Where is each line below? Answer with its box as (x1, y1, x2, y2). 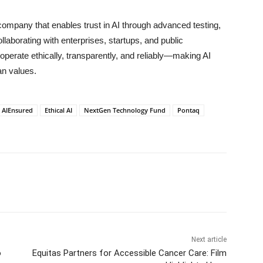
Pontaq (177, 105, 200, 114)
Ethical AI (45, 105, 72, 114)
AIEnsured (2, 105, 33, 114)
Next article (191, 235, 227, 244)
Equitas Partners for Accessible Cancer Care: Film (32, 247, 227, 258)
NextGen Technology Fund (84, 105, 166, 114)
